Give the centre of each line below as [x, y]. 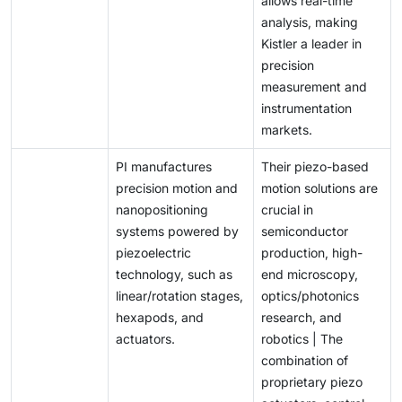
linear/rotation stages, [179, 296]
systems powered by [177, 232]
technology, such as [174, 275]
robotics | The [302, 339]
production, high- [312, 253]
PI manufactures [164, 167]
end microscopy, [310, 275]
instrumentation [306, 109]
